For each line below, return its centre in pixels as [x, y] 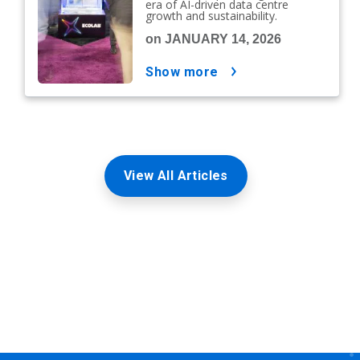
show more [186, 72]
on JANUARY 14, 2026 [214, 39]
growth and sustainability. [212, 16]
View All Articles [176, 176]
